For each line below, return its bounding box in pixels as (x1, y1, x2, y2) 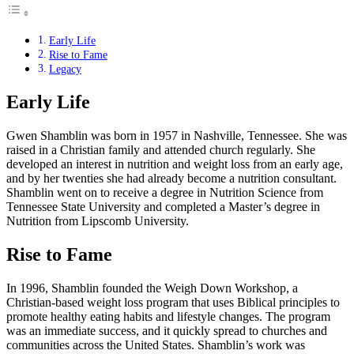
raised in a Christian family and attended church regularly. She (6, 143, 315, 157)
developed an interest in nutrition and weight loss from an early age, (6, 157, 343, 171)
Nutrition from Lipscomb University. (6, 214, 189, 228)
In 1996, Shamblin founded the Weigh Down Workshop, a (6, 281, 298, 295)
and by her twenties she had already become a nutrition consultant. (6, 171, 337, 186)
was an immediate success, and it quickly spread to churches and (6, 323, 327, 337)
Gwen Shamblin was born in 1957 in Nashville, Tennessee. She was (6, 129, 347, 143)
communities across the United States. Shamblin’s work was (6, 337, 305, 352)
